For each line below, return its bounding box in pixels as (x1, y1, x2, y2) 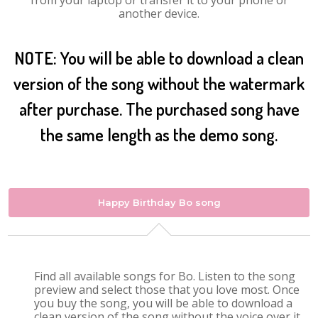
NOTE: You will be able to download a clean (14, 47, 304, 69)
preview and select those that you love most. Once (34, 282, 300, 297)
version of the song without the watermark (13, 72, 305, 94)
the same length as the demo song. (40, 124, 278, 146)
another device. (119, 6, 199, 21)
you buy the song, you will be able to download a (34, 295, 293, 311)
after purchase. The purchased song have (18, 98, 300, 120)
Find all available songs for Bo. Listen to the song (34, 268, 296, 284)
